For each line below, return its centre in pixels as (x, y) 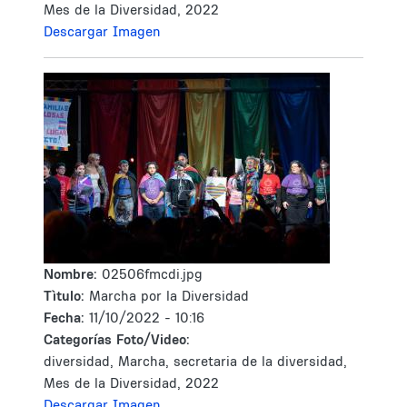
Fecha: (66, 318)
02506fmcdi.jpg (152, 274)
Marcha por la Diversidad (169, 296)
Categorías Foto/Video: (117, 339)
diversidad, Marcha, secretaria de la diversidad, (195, 361)
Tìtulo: (64, 296)
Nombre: (73, 274)
